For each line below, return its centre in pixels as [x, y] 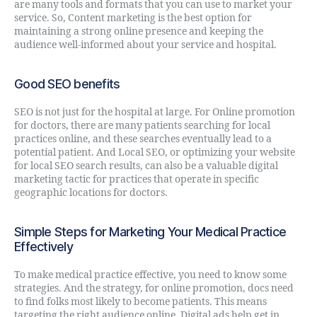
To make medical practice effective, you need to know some [150, 275]
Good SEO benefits [67, 83]
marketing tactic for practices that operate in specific [137, 179]
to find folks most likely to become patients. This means [140, 301]
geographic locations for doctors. [91, 192]
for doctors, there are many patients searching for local [142, 125]
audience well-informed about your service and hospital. [145, 45]
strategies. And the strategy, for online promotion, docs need [154, 288]
